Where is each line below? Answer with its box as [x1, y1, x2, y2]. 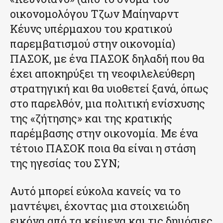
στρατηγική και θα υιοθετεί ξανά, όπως [10, 81, 209, 96]
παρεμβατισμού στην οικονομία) [10, 36, 175, 51]
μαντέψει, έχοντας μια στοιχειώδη [10, 198, 189, 213]
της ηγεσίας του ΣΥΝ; [10, 155, 119, 170]
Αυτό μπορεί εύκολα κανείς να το [10, 183, 181, 198]
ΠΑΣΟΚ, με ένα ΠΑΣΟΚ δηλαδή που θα [10, 51, 205, 66]
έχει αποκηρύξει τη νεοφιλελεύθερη [10, 66, 195, 81]
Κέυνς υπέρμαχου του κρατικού [10, 21, 172, 36]
